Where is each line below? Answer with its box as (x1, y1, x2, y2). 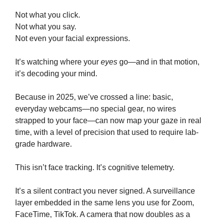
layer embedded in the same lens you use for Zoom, (15, 198, 194, 207)
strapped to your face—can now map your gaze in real (15, 116, 201, 125)
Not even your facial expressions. (15, 34, 130, 43)
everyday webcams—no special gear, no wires (15, 105, 176, 113)
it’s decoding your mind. (15, 69, 97, 78)
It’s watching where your (15, 58, 101, 66)
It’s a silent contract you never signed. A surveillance (15, 187, 195, 196)
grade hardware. (15, 140, 72, 149)
